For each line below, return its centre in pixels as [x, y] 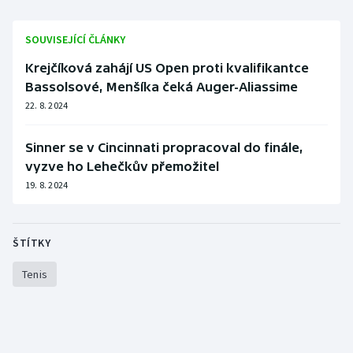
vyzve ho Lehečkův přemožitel [122, 167]
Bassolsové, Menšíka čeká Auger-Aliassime [162, 87]
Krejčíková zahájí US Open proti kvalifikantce [167, 68]
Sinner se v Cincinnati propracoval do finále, [164, 148]
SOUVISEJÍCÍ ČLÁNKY [75, 40]
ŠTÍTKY [32, 243]
